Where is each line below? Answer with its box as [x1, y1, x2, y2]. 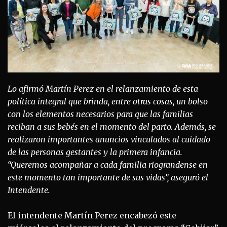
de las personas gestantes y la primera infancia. [8, 146, 182, 157]
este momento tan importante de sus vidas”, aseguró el [8, 172, 208, 182]
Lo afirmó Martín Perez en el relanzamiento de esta [8, 83, 198, 94]
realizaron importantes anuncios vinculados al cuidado [8, 134, 210, 144]
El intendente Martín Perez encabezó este [8, 210, 176, 220]
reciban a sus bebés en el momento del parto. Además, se [8, 121, 216, 132]
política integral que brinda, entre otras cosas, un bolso [8, 96, 208, 106]
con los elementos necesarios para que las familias [8, 108, 193, 119]
